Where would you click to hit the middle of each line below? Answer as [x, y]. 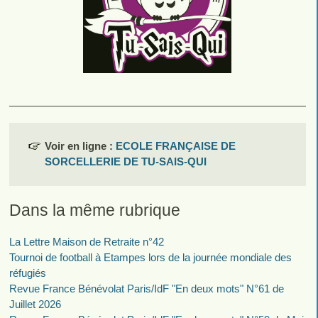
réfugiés [27, 273]
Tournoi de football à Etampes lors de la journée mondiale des [150, 257]
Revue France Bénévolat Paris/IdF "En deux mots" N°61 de [146, 288]
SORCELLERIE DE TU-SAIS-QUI [125, 162]
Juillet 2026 [35, 304]
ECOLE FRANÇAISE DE [175, 146]
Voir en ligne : [80, 146]
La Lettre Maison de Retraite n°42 [86, 241]
